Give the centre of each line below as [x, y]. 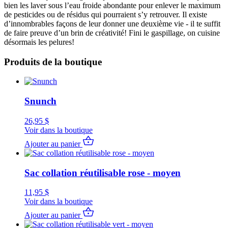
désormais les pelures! [39, 42]
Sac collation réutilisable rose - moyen [103, 173]
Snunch [40, 101]
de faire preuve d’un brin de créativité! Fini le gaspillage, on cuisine [112, 33]
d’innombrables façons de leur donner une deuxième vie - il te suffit [112, 24]
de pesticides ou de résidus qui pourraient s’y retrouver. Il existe [106, 15]
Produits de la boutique [53, 62]
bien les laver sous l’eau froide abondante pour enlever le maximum [112, 6]
